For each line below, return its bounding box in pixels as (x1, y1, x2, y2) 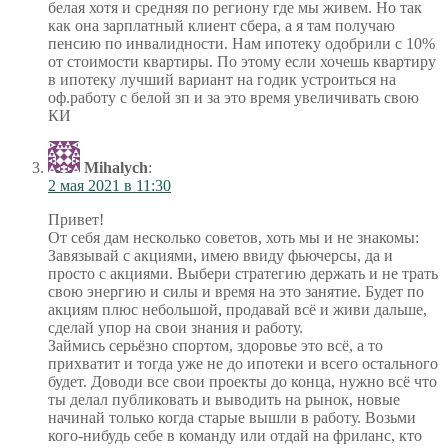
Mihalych (84, 158, 148, 176)
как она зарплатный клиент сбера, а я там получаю (48, 16, 395, 34)
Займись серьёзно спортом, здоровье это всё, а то (48, 336, 383, 354)
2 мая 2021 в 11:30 (48, 176, 171, 194)
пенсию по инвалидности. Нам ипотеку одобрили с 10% (48, 34, 435, 52)
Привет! (48, 210, 104, 228)
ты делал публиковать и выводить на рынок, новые (48, 390, 400, 408)
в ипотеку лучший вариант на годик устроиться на (48, 70, 396, 88)
